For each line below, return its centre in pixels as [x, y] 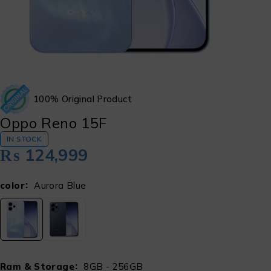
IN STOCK [24, 139]
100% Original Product [83, 99]
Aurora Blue [60, 185]
